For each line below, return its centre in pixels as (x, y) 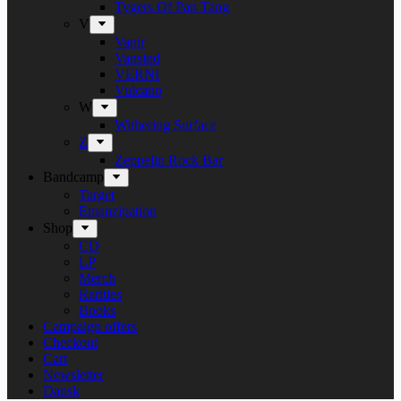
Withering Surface (166, 125)
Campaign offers (90, 326)
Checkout (70, 342)
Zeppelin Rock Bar (169, 160)
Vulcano (138, 90)
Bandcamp (73, 177)
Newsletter (73, 375)
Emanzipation (118, 211)
